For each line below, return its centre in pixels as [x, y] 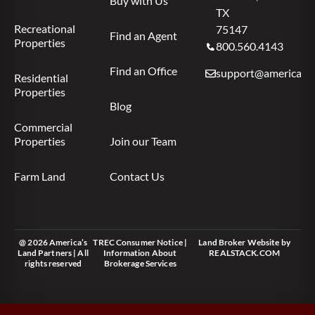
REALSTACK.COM [244, 253]
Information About [140, 253]
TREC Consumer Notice [138, 243]
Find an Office [143, 71]
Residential [41, 78]
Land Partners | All [53, 253]
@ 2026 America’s [53, 243]
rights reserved [53, 264]
